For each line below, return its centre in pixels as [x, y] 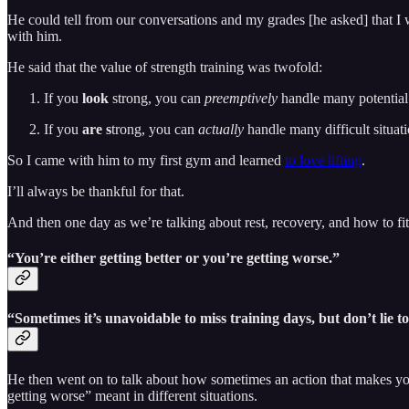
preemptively [241, 98]
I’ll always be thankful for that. [96, 191]
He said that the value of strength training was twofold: [165, 67]
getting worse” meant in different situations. [132, 395]
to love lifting [323, 160]
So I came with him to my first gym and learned [146, 160]
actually [221, 129]
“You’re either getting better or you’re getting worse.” [173, 257]
